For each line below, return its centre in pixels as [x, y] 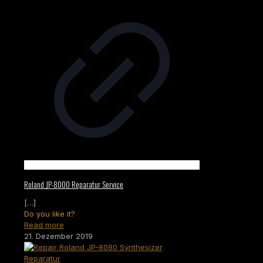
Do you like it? [50, 214]
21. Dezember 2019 [58, 236]
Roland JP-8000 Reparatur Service [74, 184]
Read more [44, 225]
